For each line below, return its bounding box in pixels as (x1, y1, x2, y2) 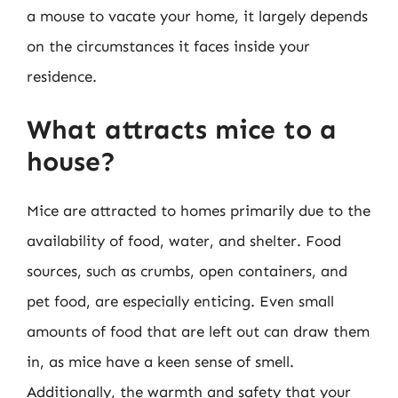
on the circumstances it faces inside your (27, 36, 310, 55)
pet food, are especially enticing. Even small (27, 292, 334, 310)
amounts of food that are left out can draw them (27, 322, 370, 340)
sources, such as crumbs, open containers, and (27, 262, 347, 280)
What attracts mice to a (27, 114, 337, 146)
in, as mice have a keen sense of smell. (27, 353, 294, 370)
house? (27, 146, 115, 178)
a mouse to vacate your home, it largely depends (27, 6, 368, 25)
